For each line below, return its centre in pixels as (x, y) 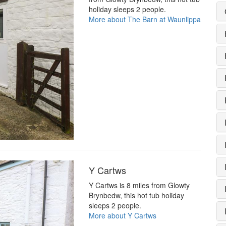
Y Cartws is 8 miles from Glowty (139, 185)
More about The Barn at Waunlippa (145, 19)
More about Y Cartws (122, 216)
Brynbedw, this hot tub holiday (136, 195)
